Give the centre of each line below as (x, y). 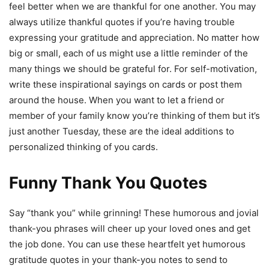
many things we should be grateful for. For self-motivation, (133, 68)
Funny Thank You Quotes (108, 183)
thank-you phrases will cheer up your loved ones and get (130, 228)
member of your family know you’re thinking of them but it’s (134, 115)
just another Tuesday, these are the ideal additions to (122, 131)
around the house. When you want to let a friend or (117, 100)
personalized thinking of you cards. (83, 147)
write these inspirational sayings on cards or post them (125, 84)
